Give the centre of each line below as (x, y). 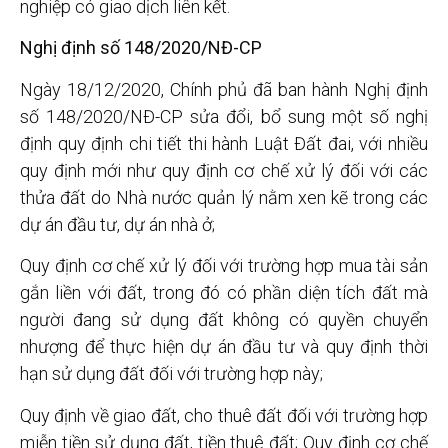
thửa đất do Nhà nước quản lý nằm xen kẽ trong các (224, 197)
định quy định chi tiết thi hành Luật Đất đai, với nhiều (224, 143)
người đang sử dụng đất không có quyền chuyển (224, 320)
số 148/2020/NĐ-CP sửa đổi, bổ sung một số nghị (224, 116)
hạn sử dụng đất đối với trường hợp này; (171, 374)
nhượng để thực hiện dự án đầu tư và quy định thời (224, 347)
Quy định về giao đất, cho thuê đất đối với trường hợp (224, 415)
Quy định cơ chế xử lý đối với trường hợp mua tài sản (224, 266)
